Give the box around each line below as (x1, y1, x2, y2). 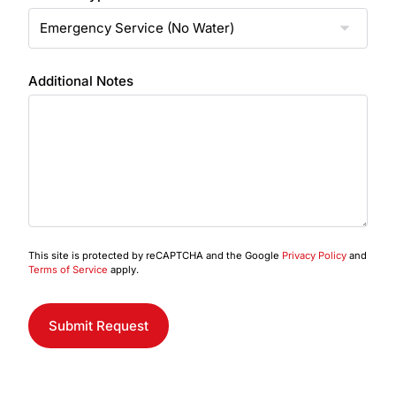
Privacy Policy (282, 249, 346, 262)
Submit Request (49, 317, 148, 334)
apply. (108, 263, 139, 276)
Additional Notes (28, 72, 133, 89)
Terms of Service (28, 263, 108, 276)
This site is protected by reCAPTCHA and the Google (28, 249, 282, 262)
